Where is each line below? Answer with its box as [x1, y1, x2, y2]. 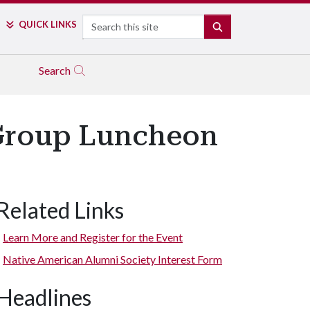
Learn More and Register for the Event [3, 230, 183, 244]
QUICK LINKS [18, 19, 77, 30]
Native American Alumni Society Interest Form [3, 253, 222, 266]
